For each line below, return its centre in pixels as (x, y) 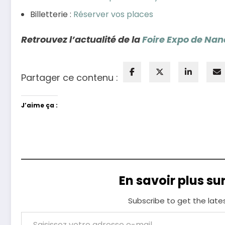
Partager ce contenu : (70, 78)
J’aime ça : (39, 105)
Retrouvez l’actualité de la (82, 39)
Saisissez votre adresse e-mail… (31, 211)
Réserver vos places (113, 14)
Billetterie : (52, 14)
